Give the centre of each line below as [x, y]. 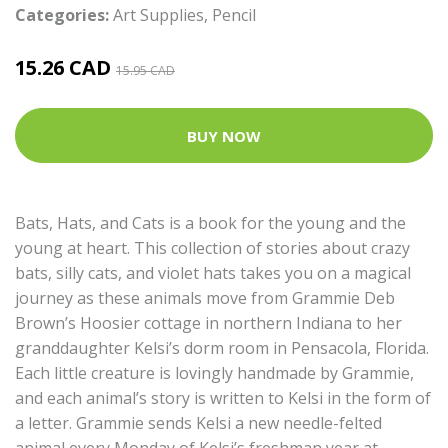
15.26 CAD [65, 67]
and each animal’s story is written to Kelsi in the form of [223, 398]
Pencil [234, 15]
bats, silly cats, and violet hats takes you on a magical [213, 273]
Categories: [62, 15]
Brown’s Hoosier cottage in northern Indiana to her [208, 323]
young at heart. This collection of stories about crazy [212, 248]
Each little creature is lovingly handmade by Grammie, [214, 373]
